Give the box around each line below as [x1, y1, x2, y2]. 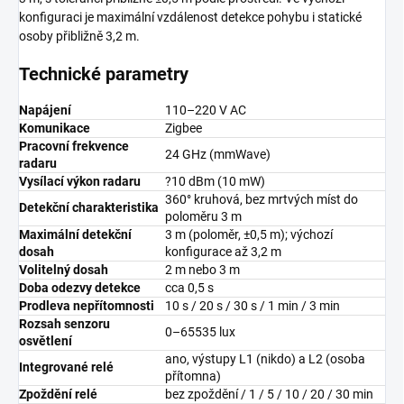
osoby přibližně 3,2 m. [19, 29, 140, 44]
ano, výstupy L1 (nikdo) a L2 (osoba [165, 352, 365, 367]
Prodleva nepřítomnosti [19, 298, 154, 314]
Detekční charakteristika [19, 200, 159, 216]
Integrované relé [19, 360, 114, 375]
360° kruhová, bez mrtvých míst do [165, 192, 358, 207]
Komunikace [19, 121, 90, 136]
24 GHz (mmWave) [165, 147, 271, 162]
